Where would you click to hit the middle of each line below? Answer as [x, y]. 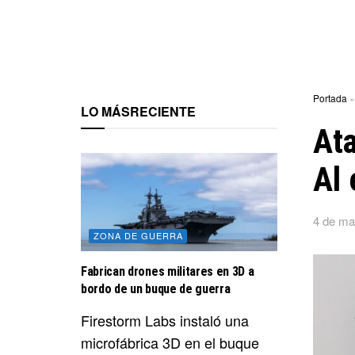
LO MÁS [105, 111]
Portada [330, 98]
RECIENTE [163, 111]
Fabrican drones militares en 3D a [168, 271]
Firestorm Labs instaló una [165, 320]
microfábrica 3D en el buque [170, 342]
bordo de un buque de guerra [156, 288]
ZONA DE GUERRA [138, 235]
